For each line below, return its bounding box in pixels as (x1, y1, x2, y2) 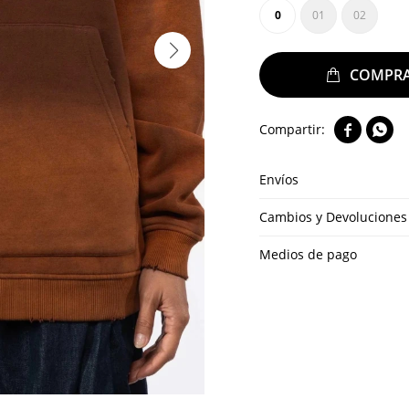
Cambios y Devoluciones (259, 208, 407, 225)
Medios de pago (259, 246, 357, 263)
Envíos (259, 171, 299, 188)
